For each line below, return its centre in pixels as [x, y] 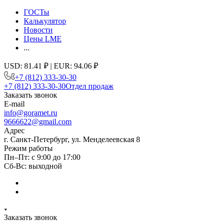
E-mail [14, 104]
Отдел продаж [90, 86]
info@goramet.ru [31, 113]
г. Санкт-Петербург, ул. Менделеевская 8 [72, 139]
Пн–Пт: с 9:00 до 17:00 [42, 157]
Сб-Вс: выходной [33, 166]
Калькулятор [45, 21]
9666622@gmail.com [38, 122]
